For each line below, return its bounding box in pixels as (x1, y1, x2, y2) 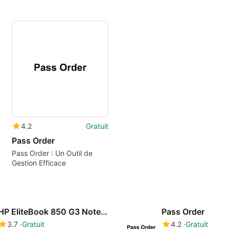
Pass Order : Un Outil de (11, 149, 93, 158)
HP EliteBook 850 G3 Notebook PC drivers (101, 206, 107, 217)
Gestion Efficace (11, 158, 66, 168)
